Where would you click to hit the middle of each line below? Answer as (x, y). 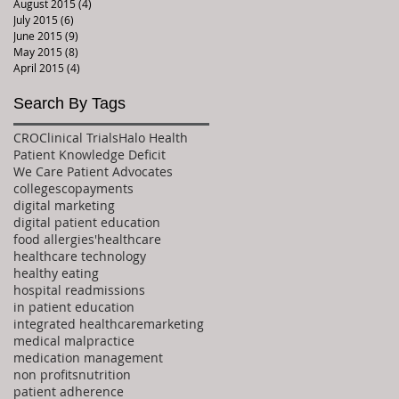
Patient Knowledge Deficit (90, 154)
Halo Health (153, 137)
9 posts (96, 35)
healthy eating (56, 273)
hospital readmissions (79, 289)
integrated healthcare (78, 323)
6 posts (92, 19)
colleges (37, 188)
